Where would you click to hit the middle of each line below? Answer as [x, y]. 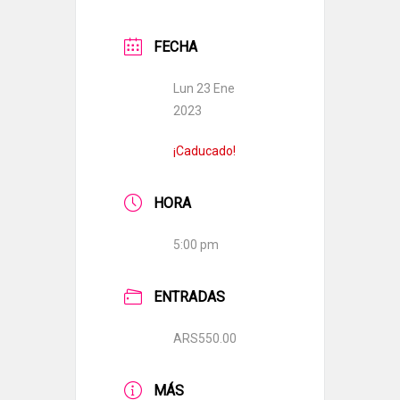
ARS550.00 [205, 338]
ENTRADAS [189, 297]
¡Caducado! [204, 151]
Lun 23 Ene [204, 88]
